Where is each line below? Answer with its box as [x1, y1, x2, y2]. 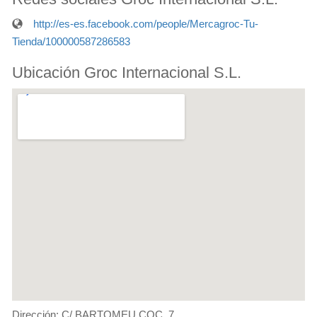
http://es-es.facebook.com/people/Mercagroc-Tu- [33, 17, 258, 30]
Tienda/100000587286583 [12, 35, 130, 47]
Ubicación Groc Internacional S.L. [12, 63, 241, 81]
